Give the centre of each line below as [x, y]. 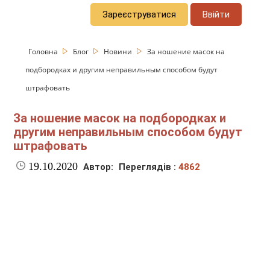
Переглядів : [149, 167]
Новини [119, 51]
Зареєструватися [140, 14]
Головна [44, 51]
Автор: [99, 167]
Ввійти [216, 14]
